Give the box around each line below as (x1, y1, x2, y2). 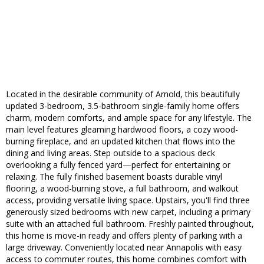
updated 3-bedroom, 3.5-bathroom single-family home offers (6, 100, 239, 112)
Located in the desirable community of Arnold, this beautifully (6, 88, 240, 100)
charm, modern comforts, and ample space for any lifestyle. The (6, 112, 252, 124)
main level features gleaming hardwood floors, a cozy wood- (6, 124, 238, 136)
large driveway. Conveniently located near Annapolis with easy (6, 242, 242, 253)
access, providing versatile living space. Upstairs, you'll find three (6, 194, 250, 206)
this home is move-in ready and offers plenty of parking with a (6, 230, 242, 242)
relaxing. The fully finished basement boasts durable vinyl (6, 171, 222, 183)
